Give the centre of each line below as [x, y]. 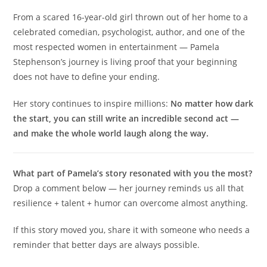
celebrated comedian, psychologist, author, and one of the [129, 32]
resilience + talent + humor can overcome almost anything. [131, 203]
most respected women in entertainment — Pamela [117, 46]
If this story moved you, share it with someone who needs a [132, 229]
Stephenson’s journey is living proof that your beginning [125, 61]
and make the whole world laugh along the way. [111, 133]
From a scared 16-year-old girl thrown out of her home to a [131, 17]
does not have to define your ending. [87, 76]
